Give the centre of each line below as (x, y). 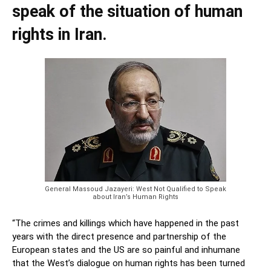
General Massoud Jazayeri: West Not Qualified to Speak (135, 189)
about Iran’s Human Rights (135, 197)
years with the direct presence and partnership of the (119, 237)
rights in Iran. (60, 35)
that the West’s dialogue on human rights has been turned (129, 263)
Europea (28, 250)
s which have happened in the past (170, 224)
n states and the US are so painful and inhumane (142, 250)
